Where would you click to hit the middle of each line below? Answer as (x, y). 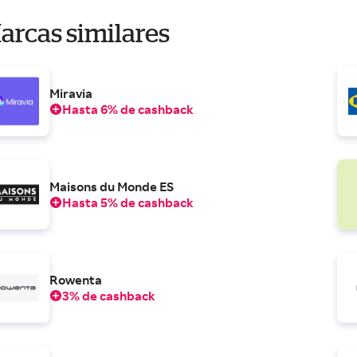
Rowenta (76, 280)
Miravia (71, 94)
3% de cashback (109, 296)
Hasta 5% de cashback (128, 203)
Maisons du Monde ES (112, 187)
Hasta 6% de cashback (128, 110)
